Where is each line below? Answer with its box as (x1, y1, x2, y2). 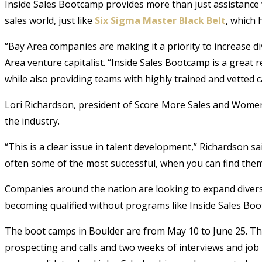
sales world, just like (5, 13, 95, 27)
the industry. (5, 114, 60, 127)
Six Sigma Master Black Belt (95, 13, 226, 27)
